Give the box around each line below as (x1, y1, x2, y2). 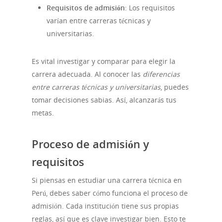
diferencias (143, 69, 180, 79)
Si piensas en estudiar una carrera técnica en (32, 175, 182, 185)
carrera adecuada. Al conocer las (32, 69, 143, 79)
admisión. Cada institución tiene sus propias (32, 201, 179, 211)
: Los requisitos (125, 3, 175, 13)
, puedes (161, 82, 189, 92)
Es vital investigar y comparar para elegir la (32, 56, 175, 66)
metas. (32, 108, 54, 118)
